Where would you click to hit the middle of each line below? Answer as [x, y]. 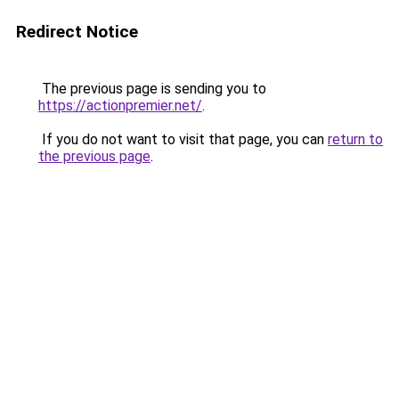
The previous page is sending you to [152, 89]
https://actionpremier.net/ [120, 106]
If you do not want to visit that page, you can [183, 139]
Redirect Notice [77, 32]
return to [355, 139]
